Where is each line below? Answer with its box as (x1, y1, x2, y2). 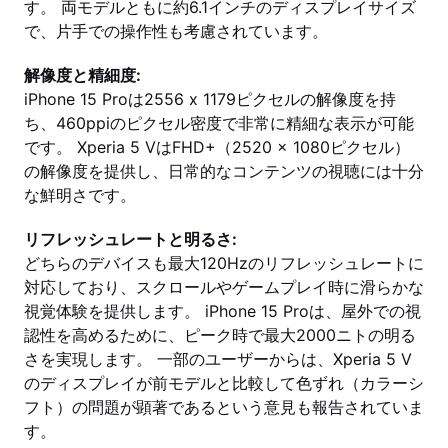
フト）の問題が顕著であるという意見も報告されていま (24, 397, 424, 417)
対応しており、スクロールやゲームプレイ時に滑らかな (24, 277, 424, 297)
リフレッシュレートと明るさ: (24, 229, 237, 249)
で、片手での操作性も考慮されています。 (24, 21, 328, 41)
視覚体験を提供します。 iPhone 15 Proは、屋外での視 (24, 301, 421, 321)
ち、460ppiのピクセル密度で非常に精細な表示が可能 (24, 113, 414, 133)
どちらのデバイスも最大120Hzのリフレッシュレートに (24, 253, 424, 273)
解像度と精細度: (24, 65, 141, 85)
